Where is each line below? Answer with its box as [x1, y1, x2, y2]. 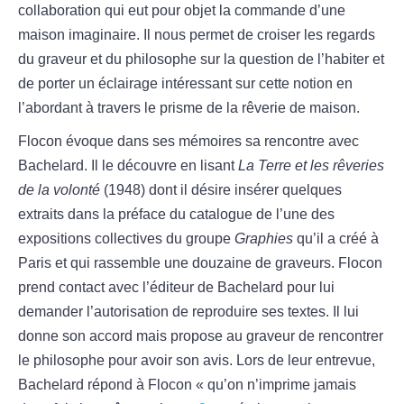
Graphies [234, 231, 293, 247]
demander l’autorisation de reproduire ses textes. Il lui [18, 304, 359, 320]
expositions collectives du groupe [18, 231, 234, 247]
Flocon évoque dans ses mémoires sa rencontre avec [18, 133, 359, 150]
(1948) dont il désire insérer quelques [100, 182, 342, 198]
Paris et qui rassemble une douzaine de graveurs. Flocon [18, 255, 382, 271]
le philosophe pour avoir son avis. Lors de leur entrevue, [18, 353, 375, 369]
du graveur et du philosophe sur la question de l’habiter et [18, 51, 384, 68]
